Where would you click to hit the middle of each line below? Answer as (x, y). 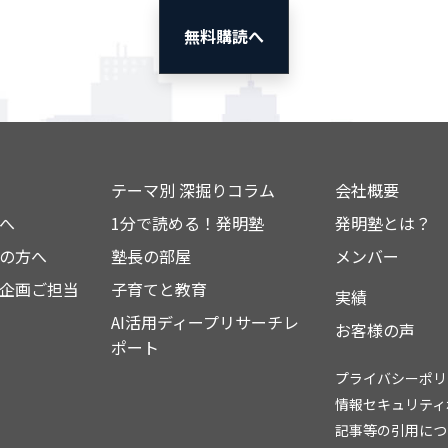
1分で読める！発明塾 (187, 223)
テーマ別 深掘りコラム (193, 190)
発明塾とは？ (383, 223)
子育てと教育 (159, 289)
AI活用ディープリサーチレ (205, 322)
